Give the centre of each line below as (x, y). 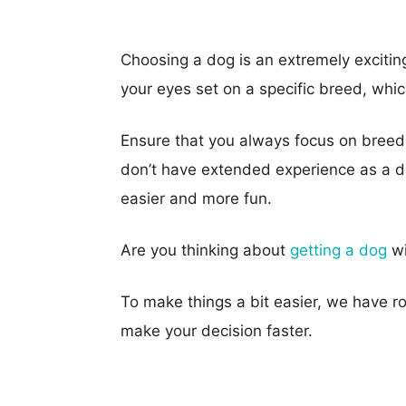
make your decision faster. (217, 330)
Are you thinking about (205, 250)
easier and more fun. (196, 198)
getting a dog (338, 250)
